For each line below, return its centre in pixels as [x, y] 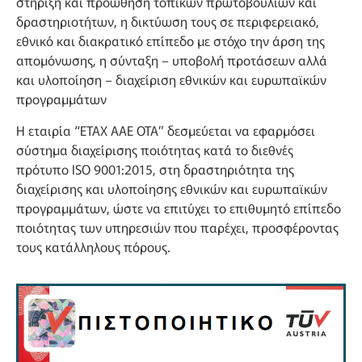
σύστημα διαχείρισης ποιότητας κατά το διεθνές [155, 149]
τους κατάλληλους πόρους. [93, 246]
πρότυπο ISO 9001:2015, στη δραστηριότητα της [155, 168]
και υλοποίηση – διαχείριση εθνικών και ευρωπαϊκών [171, 80]
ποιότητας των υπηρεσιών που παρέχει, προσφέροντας [177, 227]
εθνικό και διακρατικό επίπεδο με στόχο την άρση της [170, 41]
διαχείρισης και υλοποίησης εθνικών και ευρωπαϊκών [172, 188]
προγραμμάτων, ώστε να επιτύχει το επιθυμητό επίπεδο [179, 207]
